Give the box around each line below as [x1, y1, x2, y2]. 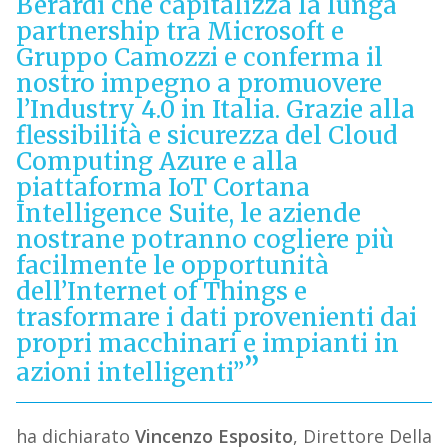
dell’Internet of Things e [15, 276, 307, 308]
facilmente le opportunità [15, 250, 329, 282]
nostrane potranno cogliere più [15, 224, 394, 256]
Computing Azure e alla [15, 146, 298, 178]
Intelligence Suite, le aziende [15, 198, 361, 230]
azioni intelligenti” [15, 357, 244, 389]
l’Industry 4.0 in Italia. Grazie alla [15, 94, 415, 126]
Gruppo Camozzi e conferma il [15, 42, 383, 74]
